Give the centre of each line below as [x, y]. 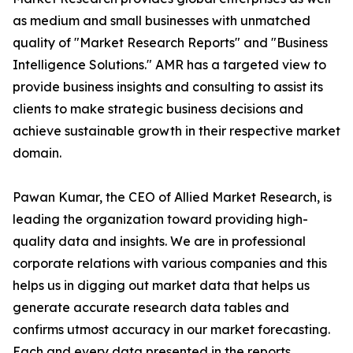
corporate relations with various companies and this [170, 264]
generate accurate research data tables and [151, 308]
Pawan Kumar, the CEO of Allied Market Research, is [172, 197]
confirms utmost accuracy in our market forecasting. [171, 330]
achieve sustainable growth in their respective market [176, 131]
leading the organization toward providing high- [160, 219]
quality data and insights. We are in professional [159, 242]
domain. [37, 153]
